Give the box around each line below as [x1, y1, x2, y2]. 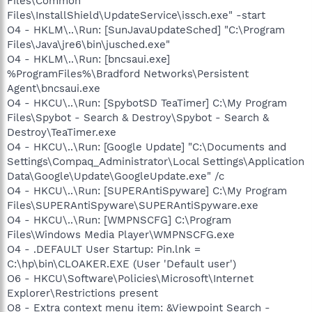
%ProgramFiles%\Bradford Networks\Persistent [7, 67, 249, 80]
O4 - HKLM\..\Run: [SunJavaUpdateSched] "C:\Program [7, 23, 285, 36]
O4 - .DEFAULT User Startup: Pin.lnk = [7, 242, 201, 256]
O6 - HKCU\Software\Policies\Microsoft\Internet [7, 272, 253, 285]
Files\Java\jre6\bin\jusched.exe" [7, 38, 170, 51]
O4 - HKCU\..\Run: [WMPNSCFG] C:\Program [7, 213, 231, 226]
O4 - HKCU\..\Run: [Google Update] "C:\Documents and [7, 140, 286, 153]
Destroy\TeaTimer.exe [7, 125, 116, 139]
